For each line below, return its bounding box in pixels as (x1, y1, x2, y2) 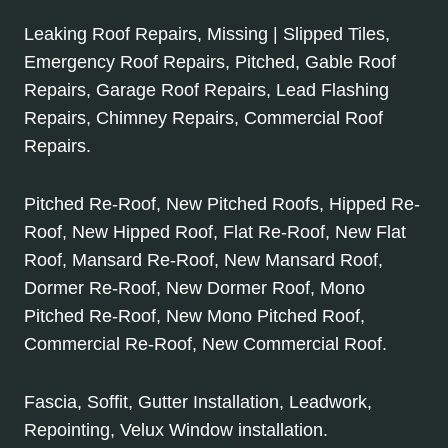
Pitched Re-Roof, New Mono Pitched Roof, (24, 306, 365, 327)
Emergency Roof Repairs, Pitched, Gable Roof (24, 52, 396, 73)
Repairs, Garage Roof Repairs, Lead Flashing (24, 80, 389, 101)
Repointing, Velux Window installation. (24, 420, 328, 441)
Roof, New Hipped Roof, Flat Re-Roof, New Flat (24, 222, 406, 243)
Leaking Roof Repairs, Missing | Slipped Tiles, (24, 24, 390, 45)
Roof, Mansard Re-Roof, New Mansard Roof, (24, 250, 383, 271)
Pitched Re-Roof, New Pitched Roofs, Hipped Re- (24, 194, 420, 215)
